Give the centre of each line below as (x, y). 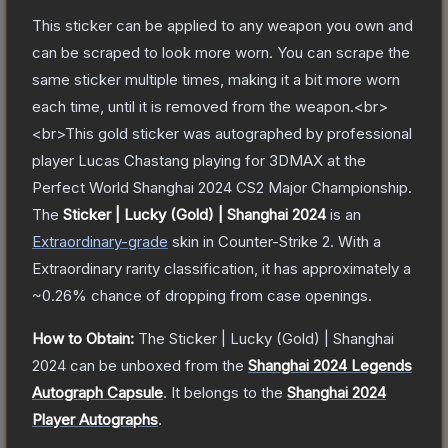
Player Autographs (95, 419)
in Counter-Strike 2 (264, 241)
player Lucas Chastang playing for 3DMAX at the (199, 160)
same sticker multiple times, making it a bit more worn (216, 79)
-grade (144, 241)
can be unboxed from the (155, 365)
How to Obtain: (83, 338)
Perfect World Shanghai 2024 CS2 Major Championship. (222, 187)
